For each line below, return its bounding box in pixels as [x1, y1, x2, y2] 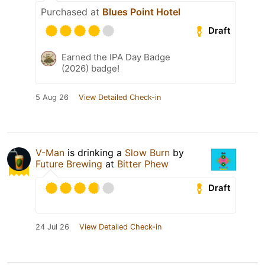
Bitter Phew [117, 157, 169, 170]
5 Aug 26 [35, 92, 69, 102]
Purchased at [41, 5, 102, 18]
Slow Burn [125, 146, 170, 159]
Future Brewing [35, 157, 102, 170]
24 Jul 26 [35, 222, 69, 231]
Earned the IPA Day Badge [62, 51, 170, 63]
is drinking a [64, 146, 125, 159]
